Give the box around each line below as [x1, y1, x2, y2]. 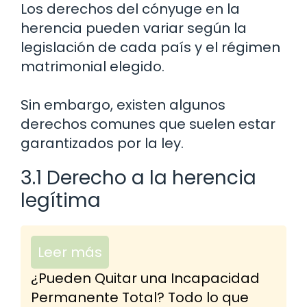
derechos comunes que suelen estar [21, 114, 275, 134]
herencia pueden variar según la [21, 18, 247, 38]
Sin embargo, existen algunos [21, 95, 225, 114]
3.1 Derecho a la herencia [21, 164, 256, 191]
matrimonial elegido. [21, 56, 164, 76]
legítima [21, 186, 101, 214]
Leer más [38, 242, 102, 262]
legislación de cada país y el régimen [21, 37, 280, 57]
